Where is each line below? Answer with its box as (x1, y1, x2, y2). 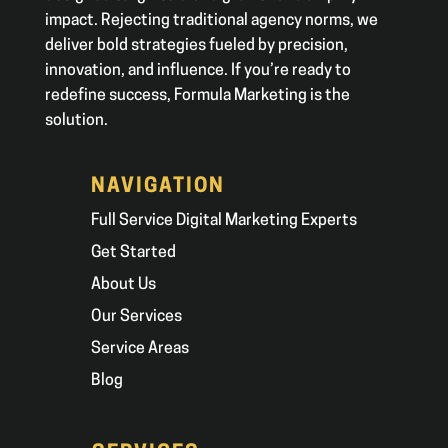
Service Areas (90, 340, 189, 357)
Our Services (90, 308, 182, 325)
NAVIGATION (90, 176, 225, 197)
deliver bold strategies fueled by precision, (44, 37, 348, 54)
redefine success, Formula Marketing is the (44, 87, 350, 104)
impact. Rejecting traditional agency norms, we (44, 12, 378, 29)
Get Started (90, 244, 176, 261)
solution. (44, 112, 108, 129)
